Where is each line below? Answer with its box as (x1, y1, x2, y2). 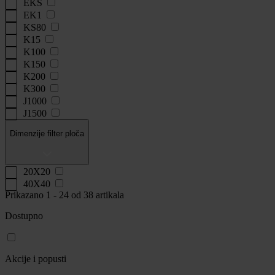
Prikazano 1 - (5, 189, 59, 200)
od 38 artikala (69, 189, 124, 200)
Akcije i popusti (5, 253, 66, 264)
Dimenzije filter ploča (10, 129, 84, 139)
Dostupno (5, 210, 43, 221)
